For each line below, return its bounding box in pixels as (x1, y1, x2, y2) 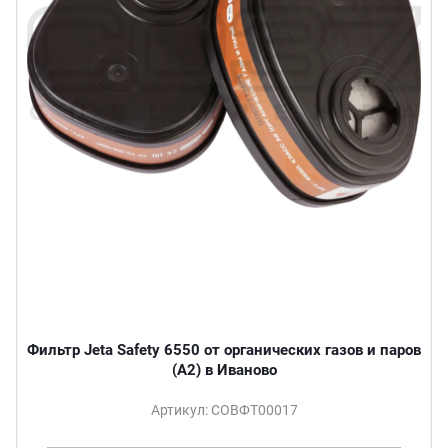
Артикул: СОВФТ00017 (150, 401, 298, 418)
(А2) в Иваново (171, 360, 277, 379)
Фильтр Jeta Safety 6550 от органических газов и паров (27, 340, 421, 359)
